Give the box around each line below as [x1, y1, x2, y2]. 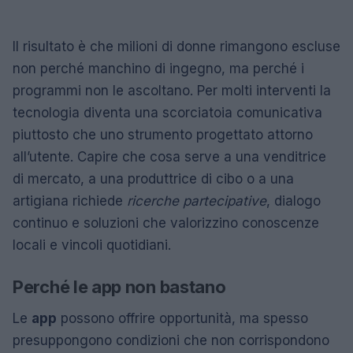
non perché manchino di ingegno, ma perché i [13, 60, 304, 76]
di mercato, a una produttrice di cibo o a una [13, 170, 294, 187]
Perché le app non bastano [13, 276, 226, 297]
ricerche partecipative [127, 192, 266, 209]
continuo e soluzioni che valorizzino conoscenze [13, 214, 319, 231]
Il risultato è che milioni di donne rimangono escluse [13, 38, 340, 54]
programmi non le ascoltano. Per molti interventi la [13, 82, 331, 98]
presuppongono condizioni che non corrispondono [13, 332, 329, 348]
